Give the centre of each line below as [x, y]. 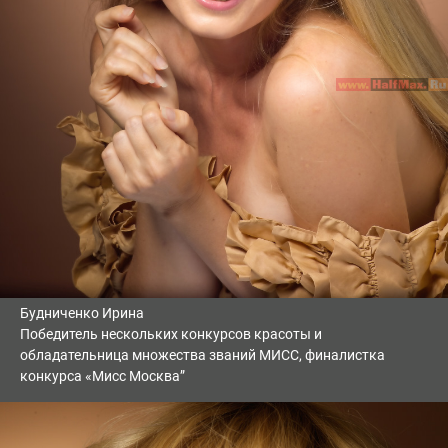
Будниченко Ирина [82, 313]
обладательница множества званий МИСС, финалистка [202, 355]
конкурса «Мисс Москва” [102, 376]
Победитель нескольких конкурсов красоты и [171, 334]
